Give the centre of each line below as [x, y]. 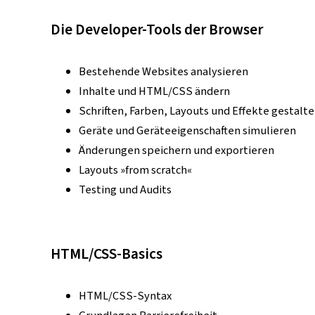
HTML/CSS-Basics [107, 254]
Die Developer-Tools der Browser [157, 30]
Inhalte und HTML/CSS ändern [154, 92]
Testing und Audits [125, 190]
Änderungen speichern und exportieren [176, 151]
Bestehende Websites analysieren [163, 72]
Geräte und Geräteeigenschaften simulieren [187, 131]
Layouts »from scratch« [135, 171]
